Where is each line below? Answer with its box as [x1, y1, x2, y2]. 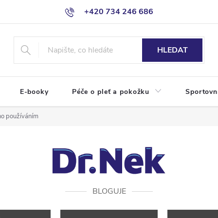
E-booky [19, 87, 49, 96]
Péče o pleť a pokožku [72, 87, 150, 96]
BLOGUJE [92, 186, 126, 197]
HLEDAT [157, 45, 188, 55]
